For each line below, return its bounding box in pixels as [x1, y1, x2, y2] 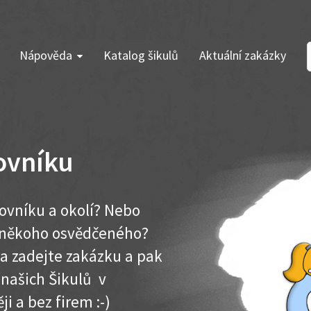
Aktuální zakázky [199, 47, 286, 63]
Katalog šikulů [103, 47, 178, 63]
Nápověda [19, 47, 72, 63]
